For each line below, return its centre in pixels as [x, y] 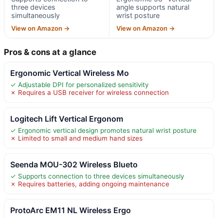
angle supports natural [153, 7]
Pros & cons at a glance [50, 52]
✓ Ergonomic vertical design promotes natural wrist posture [103, 130]
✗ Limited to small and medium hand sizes [76, 138]
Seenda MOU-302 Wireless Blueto [74, 164]
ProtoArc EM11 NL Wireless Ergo [71, 210]
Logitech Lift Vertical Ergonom [67, 118]
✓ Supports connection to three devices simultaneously [97, 176]
